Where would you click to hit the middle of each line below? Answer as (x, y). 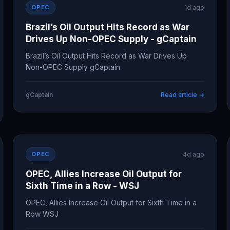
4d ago (193, 154)
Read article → (182, 95)
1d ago (194, 7)
